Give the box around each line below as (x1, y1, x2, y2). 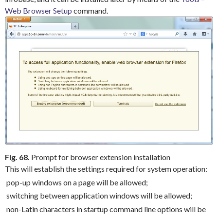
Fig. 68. (4, 152, 30, 162)
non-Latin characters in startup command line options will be (6, 204, 206, 214)
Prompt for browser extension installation (29, 152, 170, 162)
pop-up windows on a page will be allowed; (6, 177, 148, 187)
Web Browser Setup (4, 6, 72, 16)
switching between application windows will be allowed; (6, 191, 192, 200)
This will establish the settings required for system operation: (4, 164, 207, 174)
